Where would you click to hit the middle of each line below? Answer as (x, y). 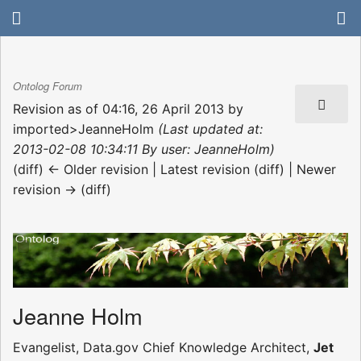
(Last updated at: (210, 129)
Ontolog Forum (48, 86)
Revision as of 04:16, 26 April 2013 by (128, 108)
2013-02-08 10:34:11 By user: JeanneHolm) (144, 149)
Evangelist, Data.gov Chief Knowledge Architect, (163, 348)
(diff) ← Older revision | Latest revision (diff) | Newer (174, 169)
